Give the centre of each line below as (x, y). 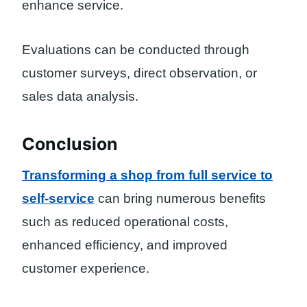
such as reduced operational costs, (125, 221)
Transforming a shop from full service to (147, 175)
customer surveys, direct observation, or (139, 73)
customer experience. (86, 268)
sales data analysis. (80, 96)
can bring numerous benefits (180, 198)
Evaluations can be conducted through (136, 49)
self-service (58, 198)
